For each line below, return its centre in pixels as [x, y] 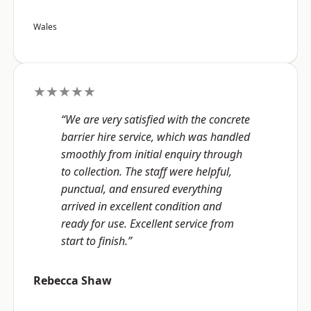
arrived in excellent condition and [141, 207]
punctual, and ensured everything [142, 189]
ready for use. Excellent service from [148, 224]
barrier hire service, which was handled [155, 137]
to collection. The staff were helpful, [146, 172]
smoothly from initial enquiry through [152, 154]
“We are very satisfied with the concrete [155, 120]
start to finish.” [96, 241]
